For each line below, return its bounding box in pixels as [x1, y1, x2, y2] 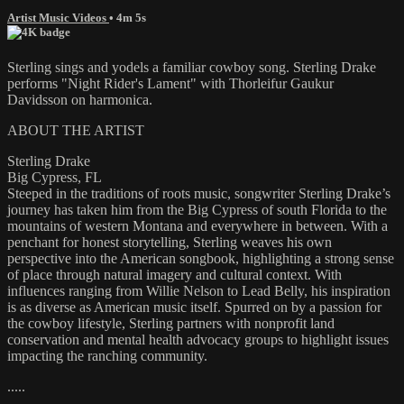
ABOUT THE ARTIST [7, 123, 144, 139]
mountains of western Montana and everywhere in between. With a [7, 218, 388, 234]
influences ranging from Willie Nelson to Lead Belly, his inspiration [7, 283, 390, 299]
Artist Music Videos [7, 10, 109, 24]
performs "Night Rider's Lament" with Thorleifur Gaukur [7, 76, 334, 92]
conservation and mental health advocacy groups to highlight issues [7, 332, 389, 348]
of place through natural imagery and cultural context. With [7, 267, 342, 283]
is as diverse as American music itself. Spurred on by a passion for [7, 299, 381, 316]
